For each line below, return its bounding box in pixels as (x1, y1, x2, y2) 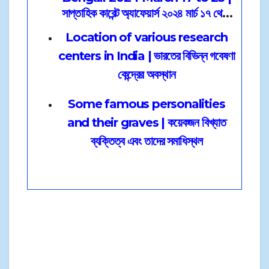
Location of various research (65, 30, 228, 45)
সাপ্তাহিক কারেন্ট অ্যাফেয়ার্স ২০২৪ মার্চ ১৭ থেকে (61, 6, 232, 21)
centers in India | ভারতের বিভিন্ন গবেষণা (58, 49, 235, 64)
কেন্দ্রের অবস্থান (117, 67, 176, 82)
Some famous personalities (68, 97, 225, 112)
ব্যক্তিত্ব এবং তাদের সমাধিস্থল (90, 134, 203, 149)
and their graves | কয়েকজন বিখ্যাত (67, 115, 226, 130)
